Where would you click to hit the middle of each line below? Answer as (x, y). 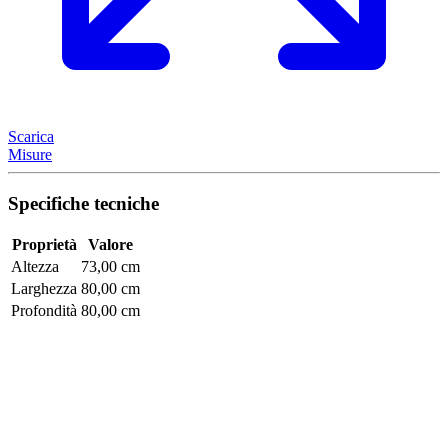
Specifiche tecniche (83, 203)
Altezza (35, 267)
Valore (110, 245)
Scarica (31, 136)
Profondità (44, 311)
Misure (30, 154)
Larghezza (44, 289)
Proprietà (44, 245)
